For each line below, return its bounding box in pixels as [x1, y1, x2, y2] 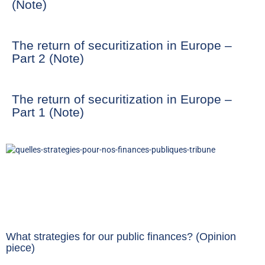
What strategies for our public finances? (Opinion [6, 231, 236, 243]
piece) [6, 242, 35, 254]
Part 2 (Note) [12, 51, 84, 66]
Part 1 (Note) [12, 105, 84, 119]
